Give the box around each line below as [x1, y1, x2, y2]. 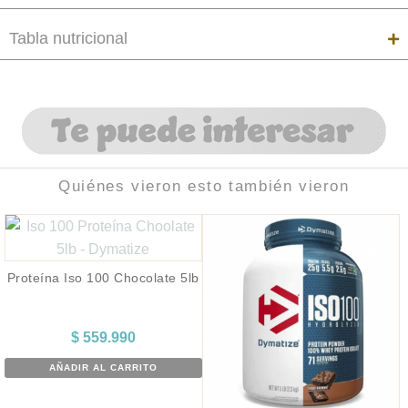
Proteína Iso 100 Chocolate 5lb [6, 270, 199, 286]
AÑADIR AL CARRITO [48, 362, 158, 373]
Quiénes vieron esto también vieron [58, 178, 350, 196]
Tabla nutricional [9, 29, 127, 48]
